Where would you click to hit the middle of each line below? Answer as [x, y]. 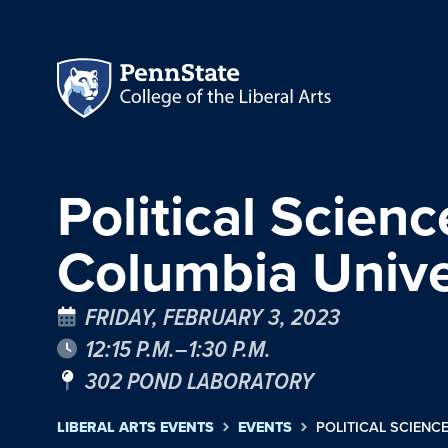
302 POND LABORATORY [199, 380]
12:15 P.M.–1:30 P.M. [178, 348]
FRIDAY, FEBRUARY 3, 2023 [212, 316]
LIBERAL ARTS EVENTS [135, 426]
